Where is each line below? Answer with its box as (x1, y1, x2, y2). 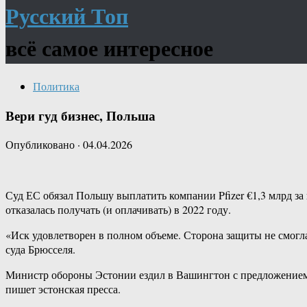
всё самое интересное (5, 32, 213, 64)
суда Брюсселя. (5, 242, 75, 257)
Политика (33, 78, 79, 93)
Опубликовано (5, 137, 77, 152)
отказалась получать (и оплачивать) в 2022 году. (5, 202, 231, 217)
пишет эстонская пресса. (5, 282, 121, 297)
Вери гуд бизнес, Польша (5, 106, 156, 125)
